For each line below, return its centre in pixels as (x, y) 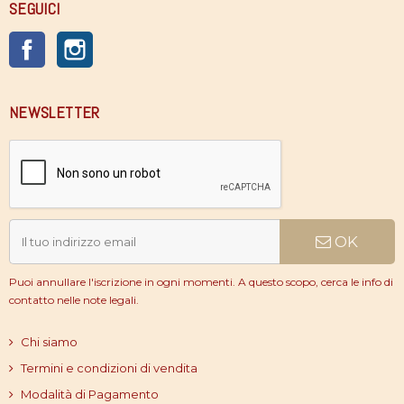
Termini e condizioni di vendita (109, 367)
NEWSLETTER (55, 112)
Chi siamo (49, 341)
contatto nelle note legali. (74, 299)
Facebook (76, 40)
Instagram (122, 40)
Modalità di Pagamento (90, 394)
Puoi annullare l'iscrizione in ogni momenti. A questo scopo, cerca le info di (201, 281)
